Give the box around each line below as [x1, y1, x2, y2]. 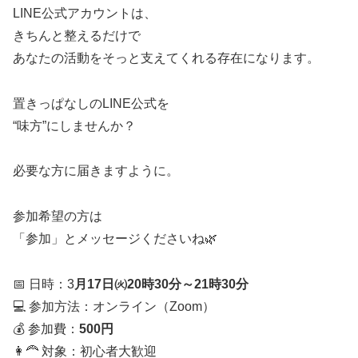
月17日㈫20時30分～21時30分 [74, 276, 249, 291]
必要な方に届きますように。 [13, 164, 179, 178]
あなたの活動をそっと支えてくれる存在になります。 [13, 50, 320, 65]
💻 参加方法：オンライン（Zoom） [13, 299, 215, 313]
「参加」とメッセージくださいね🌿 [13, 232, 217, 246]
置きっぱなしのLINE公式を [13, 96, 169, 110]
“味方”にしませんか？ [13, 118, 136, 133]
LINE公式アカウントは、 [13, 6, 157, 20]
